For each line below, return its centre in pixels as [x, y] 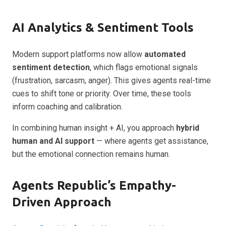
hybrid [188, 128]
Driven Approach [62, 202]
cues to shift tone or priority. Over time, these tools [102, 93]
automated [165, 54]
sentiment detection [51, 67]
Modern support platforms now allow [78, 54]
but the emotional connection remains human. [91, 154]
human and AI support [53, 141]
